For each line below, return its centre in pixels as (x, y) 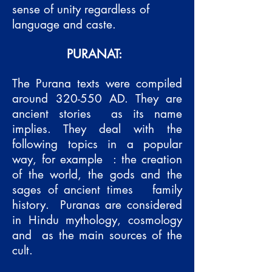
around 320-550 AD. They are (97, 99)
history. (31, 205)
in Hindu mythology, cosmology (97, 220)
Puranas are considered (121, 205)
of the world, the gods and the (97, 175)
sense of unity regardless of (81, 9)
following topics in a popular (97, 144)
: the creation (148, 159)
